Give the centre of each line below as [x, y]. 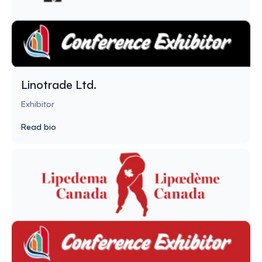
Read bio [39, 126]
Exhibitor [38, 104]
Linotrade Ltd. [59, 84]
